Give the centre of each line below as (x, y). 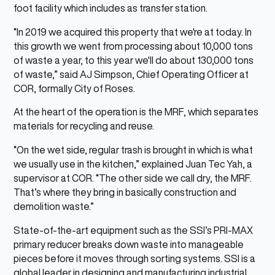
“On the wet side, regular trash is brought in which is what (134, 150)
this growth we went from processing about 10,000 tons (134, 46)
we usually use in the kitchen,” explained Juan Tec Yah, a (133, 164)
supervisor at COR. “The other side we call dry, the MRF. (133, 178)
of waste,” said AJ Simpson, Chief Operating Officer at (131, 74)
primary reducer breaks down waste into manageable (129, 245)
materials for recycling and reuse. (84, 126)
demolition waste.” (54, 207)
